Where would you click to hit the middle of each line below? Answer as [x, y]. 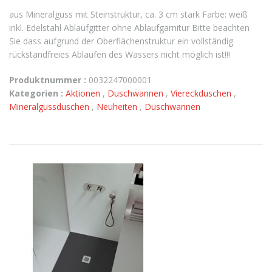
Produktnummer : [48, 80]
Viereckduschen [202, 93]
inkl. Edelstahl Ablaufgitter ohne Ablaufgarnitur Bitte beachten [129, 28]
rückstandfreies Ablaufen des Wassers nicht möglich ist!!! [120, 54]
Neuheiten [118, 107]
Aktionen [84, 93]
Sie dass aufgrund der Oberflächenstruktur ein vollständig [121, 41]
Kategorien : [36, 93]
